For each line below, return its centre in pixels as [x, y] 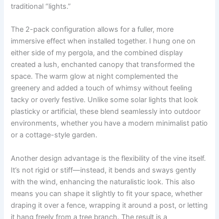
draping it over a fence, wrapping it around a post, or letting [109, 205]
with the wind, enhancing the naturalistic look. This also [103, 182]
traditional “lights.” [41, 6]
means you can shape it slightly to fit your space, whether [107, 193]
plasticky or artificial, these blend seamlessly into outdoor [106, 112]
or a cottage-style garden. [54, 135]
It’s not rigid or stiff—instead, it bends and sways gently [104, 170]
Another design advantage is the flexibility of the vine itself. [109, 158]
